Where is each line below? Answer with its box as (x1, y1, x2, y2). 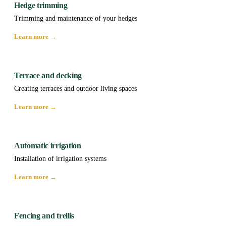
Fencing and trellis (14, 211, 74, 220)
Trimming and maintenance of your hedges (14, 14, 137, 22)
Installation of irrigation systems (14, 154, 106, 162)
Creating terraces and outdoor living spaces (14, 84, 137, 92)
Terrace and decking (14, 71, 82, 80)
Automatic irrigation (14, 141, 81, 150)
